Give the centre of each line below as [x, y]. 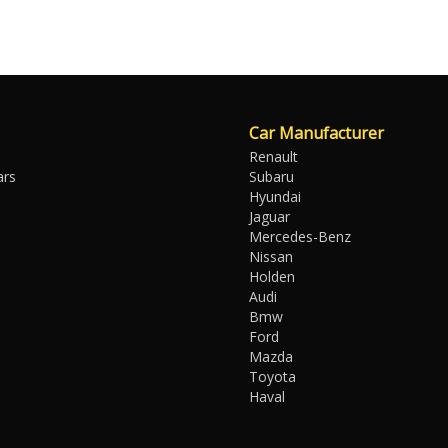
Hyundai [275, 196]
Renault [273, 156]
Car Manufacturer [316, 133]
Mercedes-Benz [300, 236]
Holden [272, 276]
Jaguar [269, 216]
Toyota [272, 376]
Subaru [271, 176]
